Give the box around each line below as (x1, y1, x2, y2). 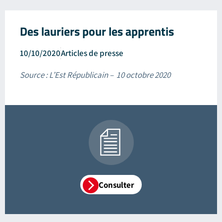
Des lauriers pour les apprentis (20, 22, 174, 40)
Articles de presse (61, 47, 123, 58)
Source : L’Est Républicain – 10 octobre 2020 (20, 69, 170, 80)
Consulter (99, 179, 134, 190)
